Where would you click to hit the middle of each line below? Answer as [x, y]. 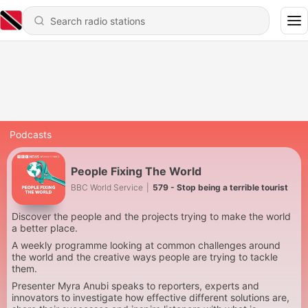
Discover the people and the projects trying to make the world [151, 216]
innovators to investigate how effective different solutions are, [151, 297]
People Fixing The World [136, 171]
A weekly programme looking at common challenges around [146, 245]
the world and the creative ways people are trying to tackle [145, 257]
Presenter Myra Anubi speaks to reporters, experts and [135, 286]
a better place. [45, 228]
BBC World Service [107, 187]
